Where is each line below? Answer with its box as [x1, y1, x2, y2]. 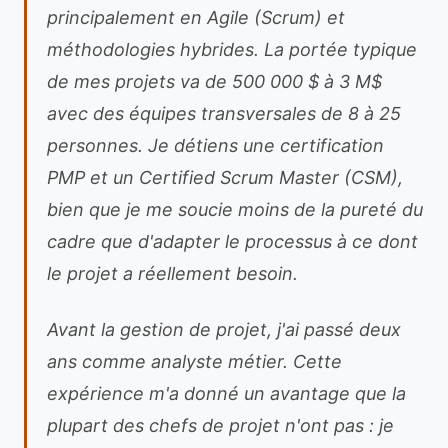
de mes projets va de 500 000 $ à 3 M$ [47, 71, 382, 92]
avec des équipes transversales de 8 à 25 [47, 103, 401, 124]
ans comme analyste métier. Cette [47, 351, 342, 372]
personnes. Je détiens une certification [47, 135, 384, 156]
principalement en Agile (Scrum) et [47, 7, 345, 28]
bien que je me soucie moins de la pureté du [47, 199, 423, 220]
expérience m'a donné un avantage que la [47, 383, 406, 404]
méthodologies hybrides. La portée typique [47, 39, 417, 60]
